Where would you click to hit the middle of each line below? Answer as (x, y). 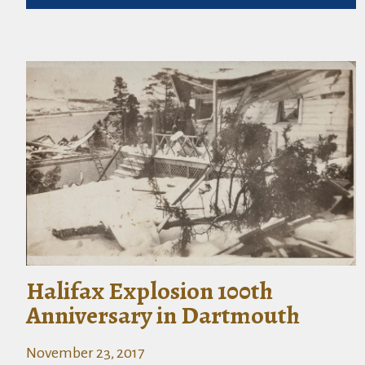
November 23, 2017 (85, 352)
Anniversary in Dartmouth (163, 315)
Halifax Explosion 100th (150, 290)
